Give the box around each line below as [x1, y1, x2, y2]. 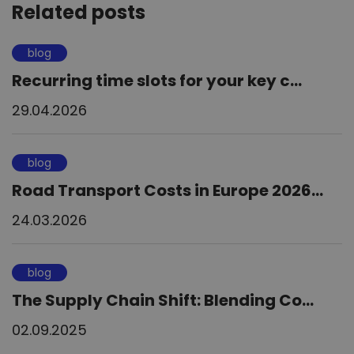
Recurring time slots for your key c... [12, 70, 302, 92]
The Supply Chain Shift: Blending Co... [12, 289, 314, 312]
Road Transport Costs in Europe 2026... [12, 179, 323, 202]
